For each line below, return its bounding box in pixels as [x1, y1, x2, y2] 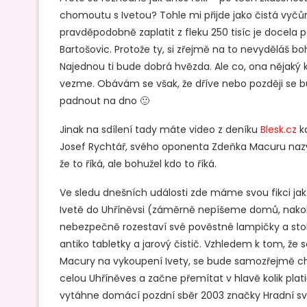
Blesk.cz [260, 122, 297, 136]
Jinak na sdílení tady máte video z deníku [60, 122, 260, 136]
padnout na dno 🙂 [60, 93, 149, 108]
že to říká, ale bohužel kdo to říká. [60, 156, 217, 171]
